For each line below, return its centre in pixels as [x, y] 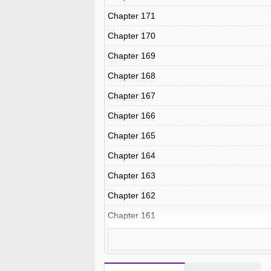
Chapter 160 [132, 235]
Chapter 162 [132, 195]
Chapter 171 [132, 16]
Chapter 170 [132, 36]
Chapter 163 [132, 175]
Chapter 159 [132, 255]
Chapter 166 [132, 116]
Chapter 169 [132, 56]
